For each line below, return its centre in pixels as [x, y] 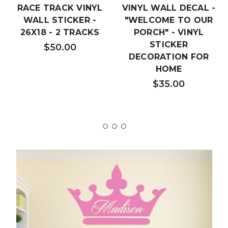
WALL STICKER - [60, 20]
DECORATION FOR [169, 56]
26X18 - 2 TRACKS [60, 32]
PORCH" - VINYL [169, 32]
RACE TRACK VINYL [60, 8]
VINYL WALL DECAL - [169, 8]
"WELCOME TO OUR [169, 20]
